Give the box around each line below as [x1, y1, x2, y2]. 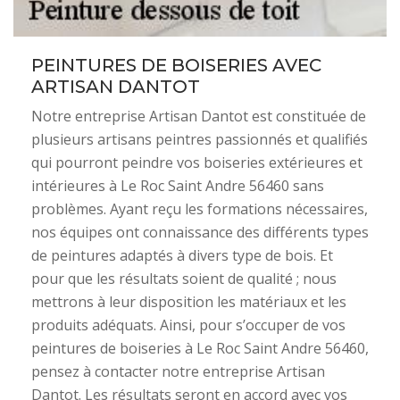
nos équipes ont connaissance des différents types [31, 222, 369, 242]
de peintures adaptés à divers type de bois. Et [31, 246, 333, 265]
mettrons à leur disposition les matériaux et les [31, 292, 346, 312]
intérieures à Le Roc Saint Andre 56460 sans [31, 176, 324, 196]
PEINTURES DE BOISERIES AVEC [31, 54, 321, 76]
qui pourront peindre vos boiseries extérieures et [31, 153, 362, 172]
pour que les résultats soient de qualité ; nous [31, 269, 337, 288]
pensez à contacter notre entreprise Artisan [31, 362, 325, 381]
